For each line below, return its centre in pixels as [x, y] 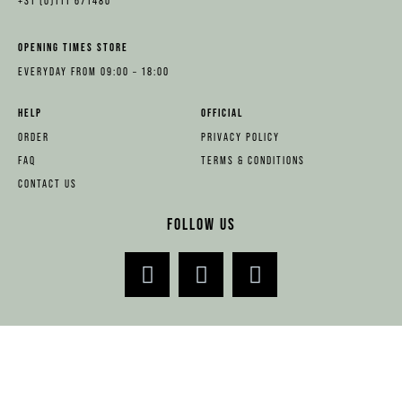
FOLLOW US [201, 223]
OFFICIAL [222, 113]
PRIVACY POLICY [240, 136]
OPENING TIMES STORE [73, 48]
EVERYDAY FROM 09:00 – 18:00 [94, 71]
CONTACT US [48, 184]
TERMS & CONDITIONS [253, 160]
